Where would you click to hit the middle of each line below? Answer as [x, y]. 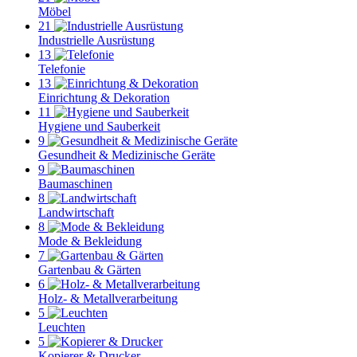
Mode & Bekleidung [90, 241]
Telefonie [62, 69]
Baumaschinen [75, 184]
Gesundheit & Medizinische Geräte [127, 155]
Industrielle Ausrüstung [96, 40]
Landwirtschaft [76, 212]
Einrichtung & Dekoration [104, 98]
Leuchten [62, 327]
